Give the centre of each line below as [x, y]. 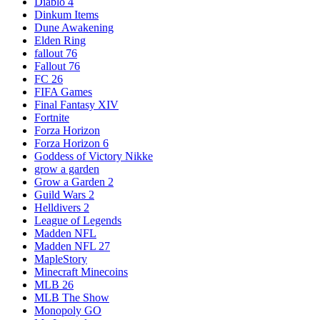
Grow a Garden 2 [74, 182]
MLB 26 [54, 285]
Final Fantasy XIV [76, 105]
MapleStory [61, 259]
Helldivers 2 [62, 208]
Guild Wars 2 [64, 195]
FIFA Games [63, 92]
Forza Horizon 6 [71, 144]
